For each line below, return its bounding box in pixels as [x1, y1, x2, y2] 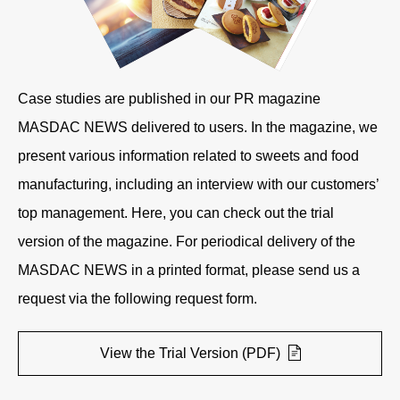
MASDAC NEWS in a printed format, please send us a [18, 262, 360, 278]
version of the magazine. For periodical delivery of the [18, 233, 355, 249]
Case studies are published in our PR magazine [18, 90, 321, 106]
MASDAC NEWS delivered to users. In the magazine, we [18, 119, 378, 135]
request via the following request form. [18, 290, 257, 306]
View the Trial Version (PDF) [99, 345, 284, 361]
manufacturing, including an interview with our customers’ [18, 176, 379, 192]
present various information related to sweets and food [18, 147, 359, 163]
